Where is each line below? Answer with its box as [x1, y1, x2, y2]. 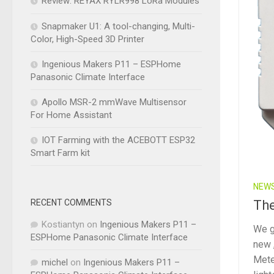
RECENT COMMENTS [31, 197, 112, 207]
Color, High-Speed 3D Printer [31, 33, 144, 45]
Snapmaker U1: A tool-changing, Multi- [42, 20, 195, 32]
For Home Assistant [31, 109, 112, 120]
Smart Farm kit [31, 147, 90, 158]
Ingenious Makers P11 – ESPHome [42, 58, 181, 70]
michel [42, 256, 68, 268]
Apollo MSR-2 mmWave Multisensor [42, 96, 187, 108]
